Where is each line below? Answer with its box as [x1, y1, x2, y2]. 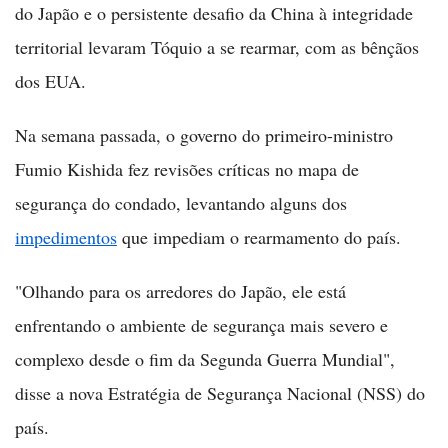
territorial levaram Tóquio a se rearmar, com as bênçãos [15, 35, 419, 59]
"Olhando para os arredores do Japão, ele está [15, 279, 346, 303]
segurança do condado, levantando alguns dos [15, 191, 347, 215]
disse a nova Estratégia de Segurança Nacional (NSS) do [15, 381, 425, 405]
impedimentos [15, 225, 117, 249]
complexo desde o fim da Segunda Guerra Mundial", [15, 347, 395, 371]
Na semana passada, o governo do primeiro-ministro [15, 123, 393, 147]
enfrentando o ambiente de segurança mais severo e [15, 313, 388, 337]
